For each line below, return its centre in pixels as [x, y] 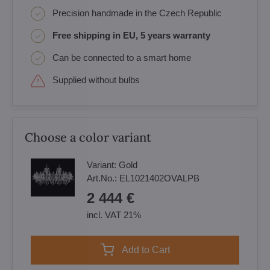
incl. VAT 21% [114, 215]
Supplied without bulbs [96, 80]
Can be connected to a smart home [122, 57]
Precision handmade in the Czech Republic [137, 13]
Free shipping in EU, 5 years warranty [131, 35]
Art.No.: [103, 178]
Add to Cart [149, 250]
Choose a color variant [88, 137]
